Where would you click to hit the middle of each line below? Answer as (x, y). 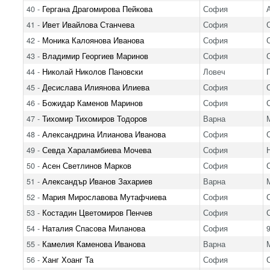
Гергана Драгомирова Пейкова (97, 9)
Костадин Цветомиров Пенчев (97, 212)
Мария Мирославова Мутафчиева (104, 197)
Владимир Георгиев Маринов (95, 56)
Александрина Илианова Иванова (104, 134)
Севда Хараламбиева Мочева (96, 150)
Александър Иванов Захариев (97, 181)
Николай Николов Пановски (92, 71)
